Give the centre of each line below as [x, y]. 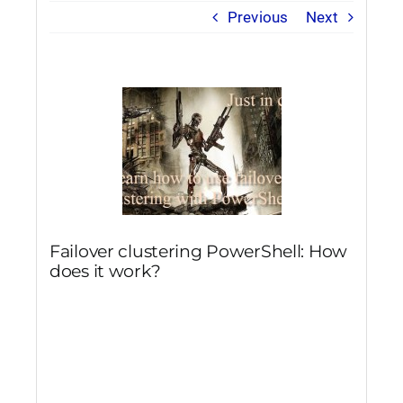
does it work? [105, 271]
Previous [258, 17]
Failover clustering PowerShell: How [199, 251]
